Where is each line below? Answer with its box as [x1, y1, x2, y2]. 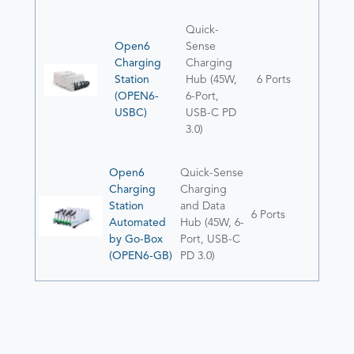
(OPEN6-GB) [109, 250, 172, 262]
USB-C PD [186, 107, 237, 119]
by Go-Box [109, 234, 163, 246]
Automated [109, 217, 166, 229]
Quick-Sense [180, 168, 243, 179]
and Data [180, 201, 225, 213]
